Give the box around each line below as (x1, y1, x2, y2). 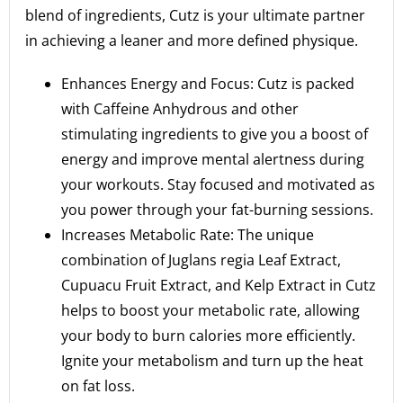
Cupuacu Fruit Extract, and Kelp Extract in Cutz (61, 274, 377, 295)
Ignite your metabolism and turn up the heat (61, 350, 364, 371)
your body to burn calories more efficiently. (61, 325, 356, 345)
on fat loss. (61, 375, 136, 396)
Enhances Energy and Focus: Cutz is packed (61, 73, 355, 94)
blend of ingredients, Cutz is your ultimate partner (25, 4, 366, 25)
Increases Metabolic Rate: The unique (61, 224, 315, 245)
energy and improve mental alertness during (61, 148, 365, 169)
